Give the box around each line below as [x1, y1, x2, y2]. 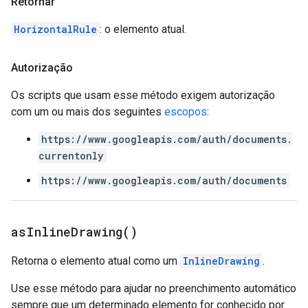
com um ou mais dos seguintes [11, 105, 164, 118]
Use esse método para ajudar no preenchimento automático [11, 282, 296, 295]
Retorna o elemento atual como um [11, 254, 180, 267]
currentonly [38, 149, 104, 162]
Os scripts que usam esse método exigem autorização [11, 89, 275, 102]
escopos [164, 105, 207, 118]
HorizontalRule [14, 23, 97, 36]
